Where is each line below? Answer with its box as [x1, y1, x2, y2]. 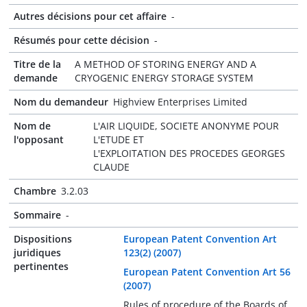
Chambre [14, 184, 56, 197]
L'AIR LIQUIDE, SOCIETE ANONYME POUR [93, 119, 280, 132]
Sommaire [14, 208, 61, 221]
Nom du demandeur [14, 95, 108, 108]
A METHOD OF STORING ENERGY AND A [75, 58, 257, 71]
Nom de [14, 119, 51, 132]
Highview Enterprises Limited [113, 95, 247, 108]
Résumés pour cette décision [14, 34, 149, 47]
